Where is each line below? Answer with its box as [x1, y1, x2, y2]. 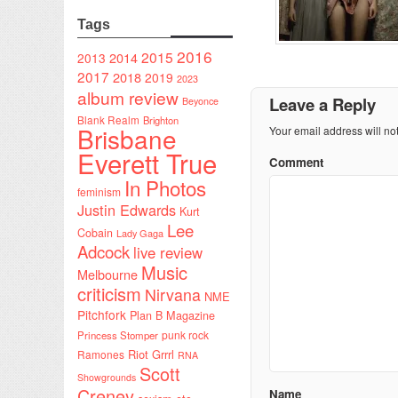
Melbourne [77, 264, 138, 283]
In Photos [124, 172, 206, 202]
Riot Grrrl [128, 345, 174, 362]
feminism [77, 183, 121, 199]
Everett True [77, 143, 217, 181]
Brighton [143, 112, 179, 127]
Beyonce [182, 93, 219, 107]
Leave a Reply [269, 92, 376, 116]
